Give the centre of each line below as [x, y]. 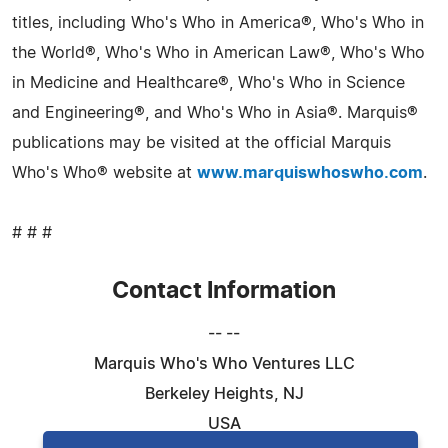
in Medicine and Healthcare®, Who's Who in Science [208, 83]
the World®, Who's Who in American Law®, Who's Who [218, 53]
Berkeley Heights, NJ [224, 394]
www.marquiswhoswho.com [310, 173]
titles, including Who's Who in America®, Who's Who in [218, 23]
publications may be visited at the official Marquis [201, 143]
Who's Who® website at [104, 173]
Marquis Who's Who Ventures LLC [224, 364]
